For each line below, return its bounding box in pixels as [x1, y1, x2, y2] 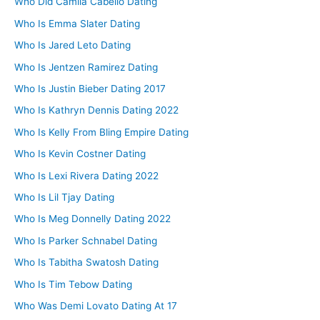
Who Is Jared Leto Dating [14, 39, 131, 51]
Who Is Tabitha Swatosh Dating [14, 256, 159, 269]
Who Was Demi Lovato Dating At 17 [14, 300, 177, 311]
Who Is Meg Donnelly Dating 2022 [14, 213, 171, 225]
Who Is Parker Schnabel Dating [14, 234, 157, 246]
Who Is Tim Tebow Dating [14, 278, 132, 290]
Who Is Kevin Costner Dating [14, 148, 146, 160]
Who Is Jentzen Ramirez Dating [14, 61, 158, 73]
